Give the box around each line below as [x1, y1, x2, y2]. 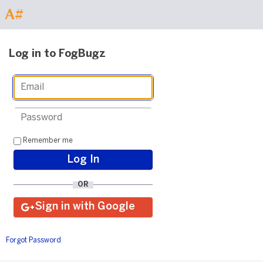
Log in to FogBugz [9, 49, 106, 59]
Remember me [23, 137, 73, 144]
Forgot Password [6, 237, 61, 244]
